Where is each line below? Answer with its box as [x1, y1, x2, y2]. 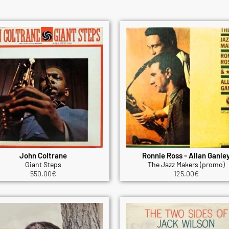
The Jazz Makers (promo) [147, 160, 225, 169]
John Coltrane [19, 151, 67, 161]
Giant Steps [25, 160, 61, 169]
